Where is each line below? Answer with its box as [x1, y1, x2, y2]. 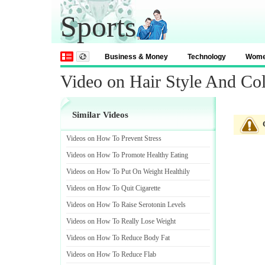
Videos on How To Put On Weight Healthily [66, 167, 190, 176]
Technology [188, 53, 226, 61]
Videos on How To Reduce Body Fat [66, 234, 170, 242]
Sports [60, 10, 136, 43]
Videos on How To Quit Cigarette [66, 184, 160, 192]
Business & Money [105, 53, 168, 61]
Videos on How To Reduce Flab [66, 250, 156, 258]
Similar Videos [72, 110, 128, 119]
